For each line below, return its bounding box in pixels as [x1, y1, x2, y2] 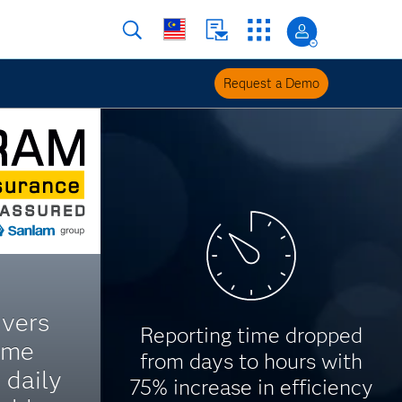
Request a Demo [223, 75, 319, 92]
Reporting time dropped [140, 322, 363, 349]
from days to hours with [140, 348, 363, 375]
